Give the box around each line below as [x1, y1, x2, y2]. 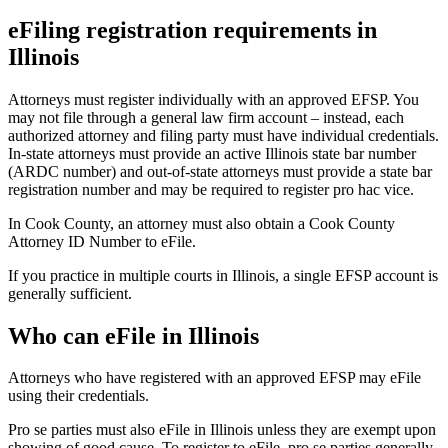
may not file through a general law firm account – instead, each [8, 108, 404, 126]
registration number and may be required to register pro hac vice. [8, 180, 414, 198]
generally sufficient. [8, 284, 132, 302]
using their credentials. [8, 387, 153, 405]
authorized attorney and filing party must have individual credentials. [8, 126, 439, 144]
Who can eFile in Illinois [8, 322, 259, 349]
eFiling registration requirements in [8, 16, 377, 43]
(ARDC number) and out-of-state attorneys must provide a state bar [8, 162, 432, 180]
